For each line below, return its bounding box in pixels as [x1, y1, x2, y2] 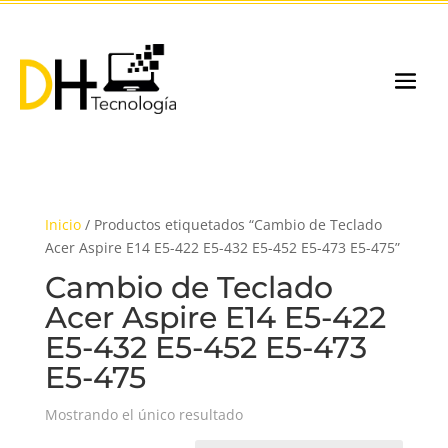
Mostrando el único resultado [44, 405, 243, 424]
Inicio [44, 215, 81, 234]
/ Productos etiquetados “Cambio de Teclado [80, 215, 382, 234]
